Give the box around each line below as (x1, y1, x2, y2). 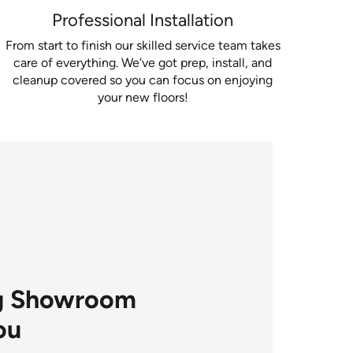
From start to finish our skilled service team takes (5, 37, 281, 53)
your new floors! (97, 89, 188, 105)
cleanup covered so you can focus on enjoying (13, 72, 273, 87)
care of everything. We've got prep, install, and (13, 54, 272, 70)
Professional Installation (52, 9, 233, 32)
